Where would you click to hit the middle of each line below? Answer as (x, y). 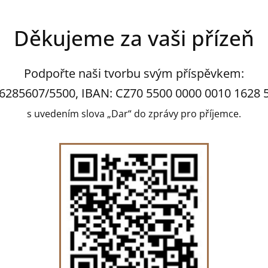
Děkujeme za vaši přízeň (134, 38)
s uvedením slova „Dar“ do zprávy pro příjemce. (134, 114)
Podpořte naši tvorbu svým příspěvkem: (134, 73)
